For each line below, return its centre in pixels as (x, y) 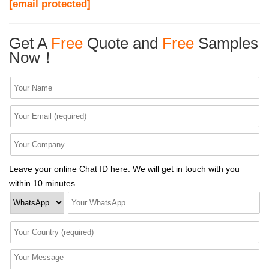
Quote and (122, 44)
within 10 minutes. (43, 183)
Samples (226, 44)
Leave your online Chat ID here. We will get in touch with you (124, 169)
